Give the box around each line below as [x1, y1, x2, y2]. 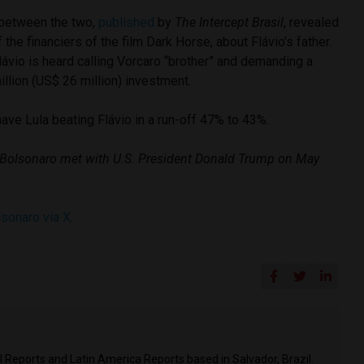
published [98, 14, 155, 30]
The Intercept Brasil [175, 14, 284, 30]
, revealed [284, 14, 340, 30]
